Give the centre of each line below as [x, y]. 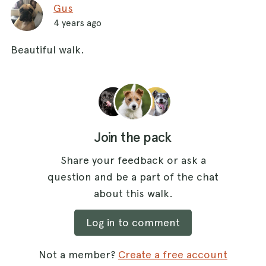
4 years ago [77, 23]
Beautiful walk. [47, 49]
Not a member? [78, 255]
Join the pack [133, 137]
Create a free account [173, 255]
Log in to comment [133, 223]
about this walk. [133, 193]
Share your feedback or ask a [133, 160]
